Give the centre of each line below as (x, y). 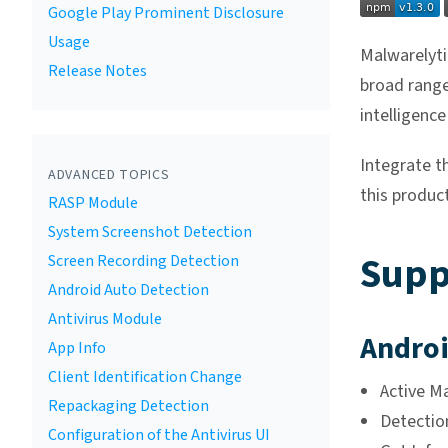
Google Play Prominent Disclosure (166, 13)
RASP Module (93, 203)
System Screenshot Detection (150, 232)
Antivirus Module (105, 319)
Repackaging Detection (128, 406)
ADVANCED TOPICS (109, 175)
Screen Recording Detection (143, 261)
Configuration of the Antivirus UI (159, 435)
